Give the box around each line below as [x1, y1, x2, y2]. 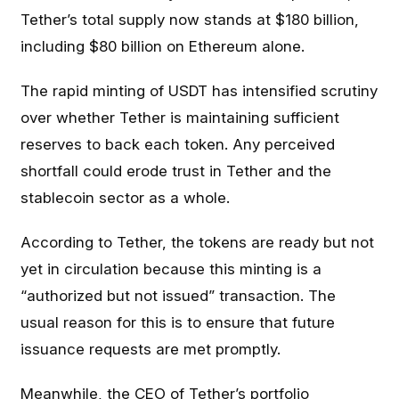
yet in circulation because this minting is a [20, 260, 322, 278]
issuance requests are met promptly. [20, 340, 281, 358]
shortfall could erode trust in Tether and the [20, 162, 332, 180]
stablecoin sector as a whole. [20, 189, 231, 207]
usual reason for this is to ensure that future [20, 313, 336, 331]
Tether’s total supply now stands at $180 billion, [20, 11, 360, 28]
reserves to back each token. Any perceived [20, 135, 336, 153]
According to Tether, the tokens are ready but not [20, 233, 375, 251]
